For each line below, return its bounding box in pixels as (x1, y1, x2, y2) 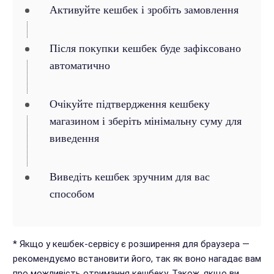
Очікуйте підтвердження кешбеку (49, 98, 210, 110)
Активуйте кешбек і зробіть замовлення (49, 4, 239, 16)
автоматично (49, 59, 110, 72)
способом (49, 188, 94, 200)
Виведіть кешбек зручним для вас (49, 171, 210, 183)
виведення (49, 132, 99, 144)
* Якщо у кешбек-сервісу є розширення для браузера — (12, 239, 250, 250)
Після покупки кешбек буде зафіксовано (49, 42, 241, 54)
